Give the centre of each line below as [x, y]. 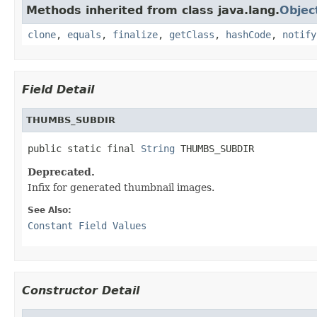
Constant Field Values [87, 225]
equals [84, 34]
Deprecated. [61, 172]
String [158, 148]
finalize [135, 34]
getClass [192, 34]
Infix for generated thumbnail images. [121, 187]
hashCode [248, 34]
